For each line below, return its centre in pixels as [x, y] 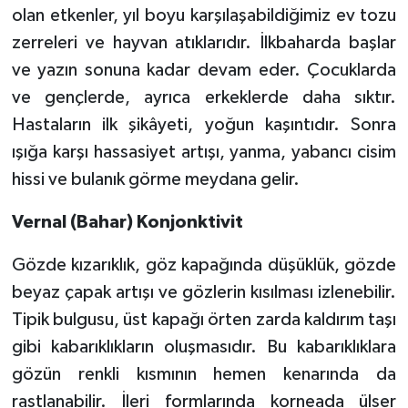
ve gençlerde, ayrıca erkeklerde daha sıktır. [204, 97]
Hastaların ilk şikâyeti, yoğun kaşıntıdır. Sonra [204, 124]
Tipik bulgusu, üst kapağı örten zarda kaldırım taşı [204, 319]
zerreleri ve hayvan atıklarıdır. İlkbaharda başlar [204, 42]
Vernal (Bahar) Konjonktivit [127, 222]
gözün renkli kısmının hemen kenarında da [204, 374]
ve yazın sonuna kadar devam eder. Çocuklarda [204, 70]
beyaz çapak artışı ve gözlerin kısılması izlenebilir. [204, 292]
